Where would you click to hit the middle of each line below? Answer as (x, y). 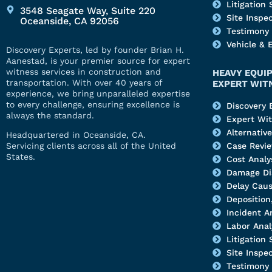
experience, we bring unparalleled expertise (98, 94)
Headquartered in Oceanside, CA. (76, 135)
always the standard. (50, 116)
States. (21, 157)
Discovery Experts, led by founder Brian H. (95, 50)
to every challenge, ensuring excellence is (93, 105)
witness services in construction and (83, 72)
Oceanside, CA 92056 (69, 21)
